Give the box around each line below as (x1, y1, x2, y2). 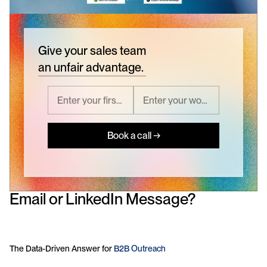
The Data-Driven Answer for (10, 244, 114, 254)
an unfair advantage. (38, 60, 144, 75)
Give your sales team (38, 44, 146, 58)
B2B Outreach (114, 244, 166, 254)
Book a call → (107, 129, 160, 141)
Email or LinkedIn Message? (10, 190, 198, 209)
